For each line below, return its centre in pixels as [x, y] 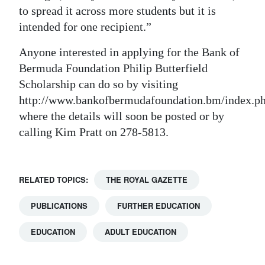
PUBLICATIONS [59, 206]
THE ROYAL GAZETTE [147, 180]
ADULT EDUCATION [140, 232]
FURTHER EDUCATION [159, 206]
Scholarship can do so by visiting [98, 84]
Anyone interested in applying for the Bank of [129, 52]
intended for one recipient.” [85, 27]
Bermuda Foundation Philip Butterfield [113, 68]
